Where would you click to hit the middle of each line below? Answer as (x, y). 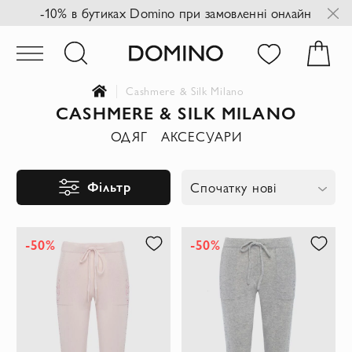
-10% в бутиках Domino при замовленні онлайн (176, 13)
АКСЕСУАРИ (201, 136)
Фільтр (109, 186)
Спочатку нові (234, 187)
